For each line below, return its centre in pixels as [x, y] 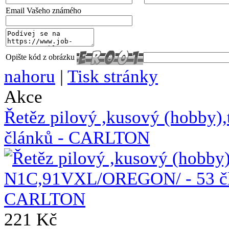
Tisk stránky [113, 77]
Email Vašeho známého [43, 11]
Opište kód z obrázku [40, 57]
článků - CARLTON [77, 138]
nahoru [30, 77]
